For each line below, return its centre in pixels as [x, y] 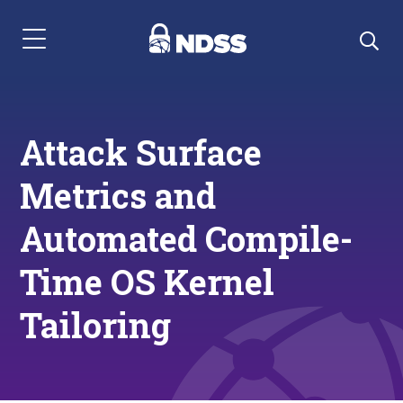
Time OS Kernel [148, 282]
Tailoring [96, 325]
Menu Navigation [73, 48]
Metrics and [118, 195]
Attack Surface [141, 152]
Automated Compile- [187, 238]
